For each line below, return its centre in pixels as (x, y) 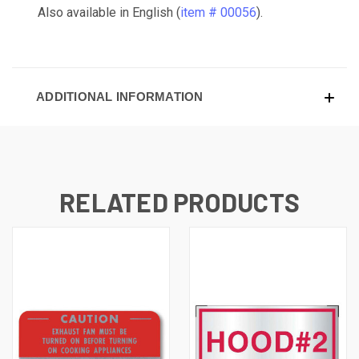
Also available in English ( (109, 12)
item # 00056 (218, 12)
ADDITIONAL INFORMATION (120, 96)
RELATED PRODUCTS (179, 202)
